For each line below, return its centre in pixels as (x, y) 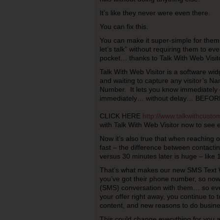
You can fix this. (124, 27)
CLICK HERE (121, 116)
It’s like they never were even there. (155, 13)
